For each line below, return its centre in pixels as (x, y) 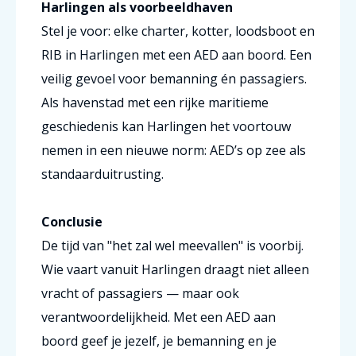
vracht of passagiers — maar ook (140, 293)
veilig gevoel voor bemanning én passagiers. (174, 79)
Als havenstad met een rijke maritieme (155, 103)
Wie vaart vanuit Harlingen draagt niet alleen (175, 269)
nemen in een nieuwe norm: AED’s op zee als (174, 150)
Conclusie (72, 222)
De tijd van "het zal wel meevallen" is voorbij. (172, 246)
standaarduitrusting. (103, 174)
